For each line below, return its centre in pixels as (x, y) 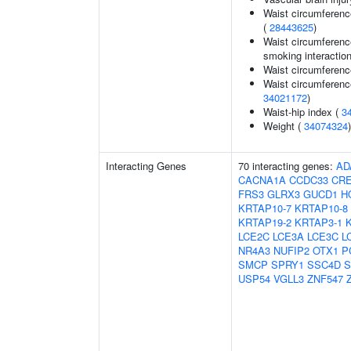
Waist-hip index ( (302, 112)
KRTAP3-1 (318, 222)
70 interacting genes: (287, 166)
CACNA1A (262, 180)
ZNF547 (325, 279)
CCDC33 (309, 180)
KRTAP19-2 (265, 222)
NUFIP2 (291, 250)
